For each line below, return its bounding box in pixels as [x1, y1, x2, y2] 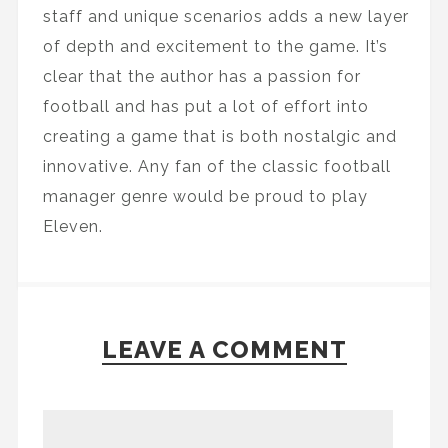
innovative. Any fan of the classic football [42, 156, 391, 176]
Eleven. [42, 216, 103, 236]
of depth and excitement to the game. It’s [42, 36, 388, 56]
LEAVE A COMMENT [101, 334, 347, 364]
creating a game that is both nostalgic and [42, 126, 397, 146]
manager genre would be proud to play [42, 186, 368, 206]
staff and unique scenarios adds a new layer [42, 6, 409, 26]
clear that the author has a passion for [42, 66, 361, 86]
